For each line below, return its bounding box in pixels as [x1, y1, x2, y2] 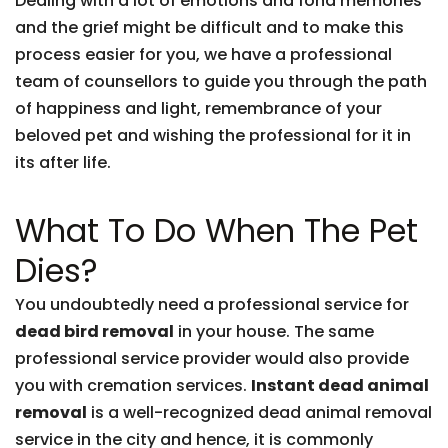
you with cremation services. [15, 374, 251, 397]
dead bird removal [15, 320, 174, 343]
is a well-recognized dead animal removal [87, 401, 432, 424]
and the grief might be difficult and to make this [15, 16, 404, 39]
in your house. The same [174, 320, 374, 343]
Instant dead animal [251, 374, 429, 397]
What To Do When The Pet [15, 208, 418, 253]
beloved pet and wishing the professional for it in [15, 124, 411, 147]
